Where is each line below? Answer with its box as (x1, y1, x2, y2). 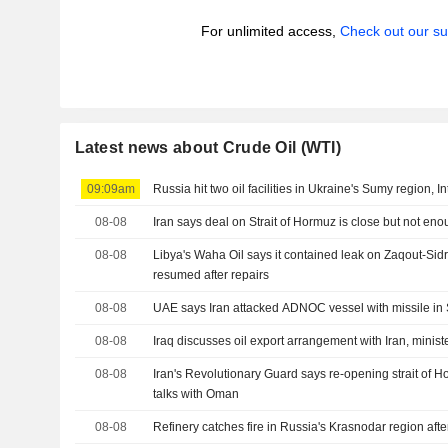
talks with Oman (153, 387, 240, 401)
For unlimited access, (200, 23, 340, 39)
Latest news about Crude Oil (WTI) (74, 139, 341, 156)
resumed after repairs (153, 268, 270, 282)
